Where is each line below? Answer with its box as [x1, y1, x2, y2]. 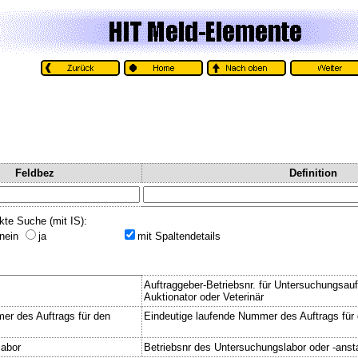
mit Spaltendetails [137, 229, 221, 242]
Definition [289, 166, 337, 179]
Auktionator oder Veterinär [144, 290, 264, 303]
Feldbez [14, 166, 54, 179]
